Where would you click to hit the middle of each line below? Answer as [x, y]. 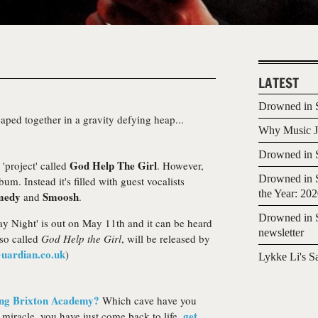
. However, [180, 165]
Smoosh [61, 197]
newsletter [281, 232]
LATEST [279, 83]
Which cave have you [148, 300]
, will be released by [166, 238]
